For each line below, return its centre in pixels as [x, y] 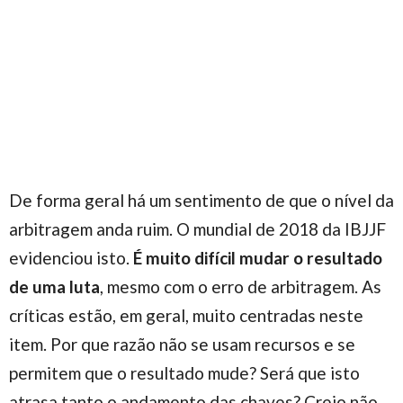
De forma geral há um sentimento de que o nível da [201, 200]
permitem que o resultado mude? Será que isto [184, 372]
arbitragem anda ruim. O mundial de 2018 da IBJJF [197, 228]
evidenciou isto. [71, 257]
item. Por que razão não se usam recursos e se [182, 344]
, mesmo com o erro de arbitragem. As [241, 286]
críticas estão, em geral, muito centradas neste [186, 315]
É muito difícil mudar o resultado [258, 257]
